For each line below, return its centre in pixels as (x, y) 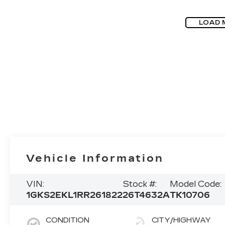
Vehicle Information (95, 158)
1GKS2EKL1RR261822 (75, 195)
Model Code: (196, 184)
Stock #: (140, 184)
